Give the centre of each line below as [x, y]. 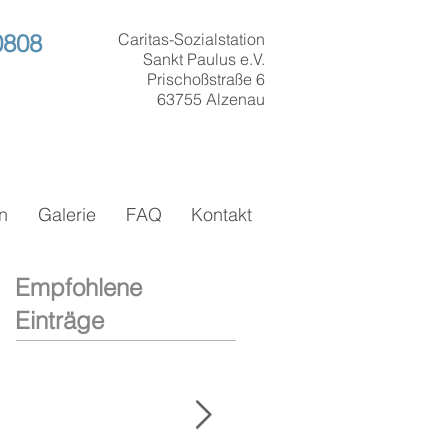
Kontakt [221, 214]
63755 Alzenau [211, 99]
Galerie [67, 214]
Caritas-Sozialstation [191, 39]
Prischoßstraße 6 [206, 79]
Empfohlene [78, 287]
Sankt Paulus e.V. [204, 59]
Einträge [59, 320]
